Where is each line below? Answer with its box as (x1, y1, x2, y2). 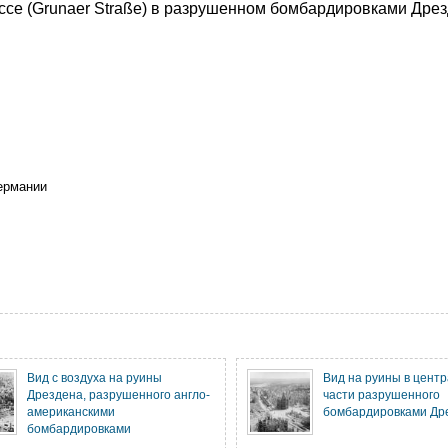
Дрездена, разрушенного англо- (27, 388, 210, 401)
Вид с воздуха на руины (27, 371, 162, 384)
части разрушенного (323, 388, 440, 401)
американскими (27, 405, 115, 418)
